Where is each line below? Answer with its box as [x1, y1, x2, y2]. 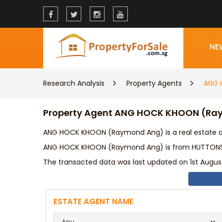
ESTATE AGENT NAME [54, 196, 133, 207]
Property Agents [126, 78, 182, 88]
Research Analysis [43, 78, 105, 88]
